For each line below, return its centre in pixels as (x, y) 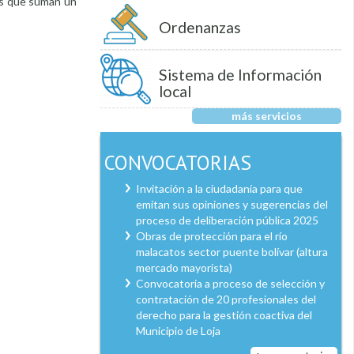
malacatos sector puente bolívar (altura (232, 251)
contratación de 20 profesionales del (226, 299)
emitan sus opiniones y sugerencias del (232, 204)
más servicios (267, 115)
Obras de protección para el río (211, 235)
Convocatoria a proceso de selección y (230, 283)
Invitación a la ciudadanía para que (219, 188)
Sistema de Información (240, 74)
